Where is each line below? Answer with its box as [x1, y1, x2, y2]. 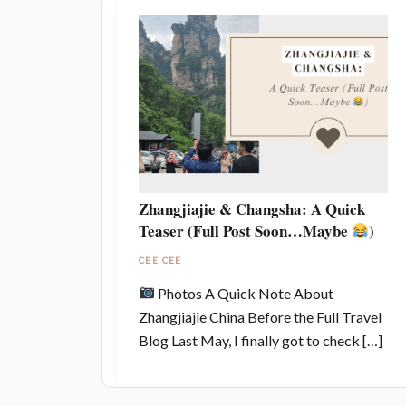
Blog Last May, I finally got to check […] [139, 331, 382, 349]
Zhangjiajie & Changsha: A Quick [139, 198, 365, 220]
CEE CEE [139, 255, 182, 266]
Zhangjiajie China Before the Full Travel [139, 307, 382, 325]
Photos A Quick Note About [155, 284, 334, 302]
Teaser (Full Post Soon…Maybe [139, 219, 352, 242]
